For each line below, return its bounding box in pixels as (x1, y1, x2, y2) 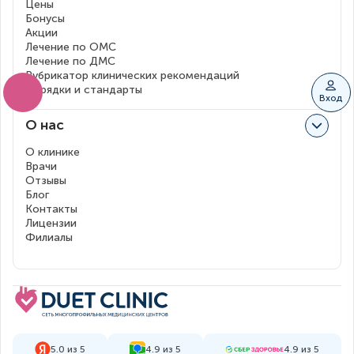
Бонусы (25, 11, 65, 25)
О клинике (25, 145, 80, 159)
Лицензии (25, 216, 77, 230)
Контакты (25, 201, 77, 216)
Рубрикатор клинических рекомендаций (25, 68, 239, 82)
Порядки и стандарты (25, 82, 142, 96)
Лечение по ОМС (25, 40, 116, 54)
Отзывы (25, 173, 66, 187)
